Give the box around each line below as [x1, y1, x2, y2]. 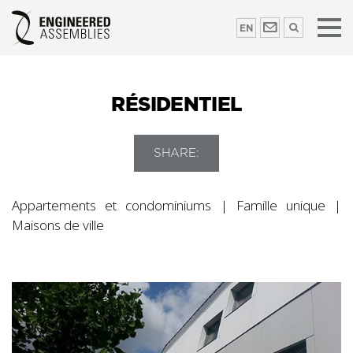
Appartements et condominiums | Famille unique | [12, 196, 341, 214]
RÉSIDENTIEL [111, 95, 242, 115]
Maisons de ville [12, 216, 104, 234]
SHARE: [154, 147, 199, 159]
